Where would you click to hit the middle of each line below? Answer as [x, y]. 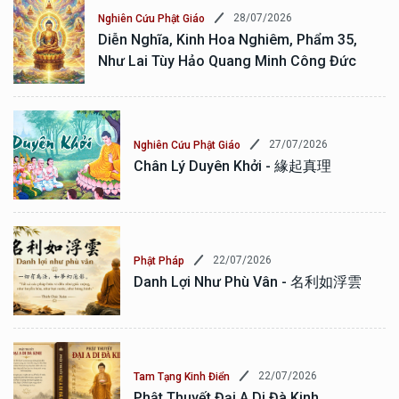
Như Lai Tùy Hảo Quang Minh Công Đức [227, 61]
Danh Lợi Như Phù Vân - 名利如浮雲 [248, 281]
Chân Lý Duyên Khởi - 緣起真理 [232, 166]
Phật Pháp [159, 261]
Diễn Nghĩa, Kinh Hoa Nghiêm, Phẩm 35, [228, 39]
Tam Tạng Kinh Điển [182, 376]
